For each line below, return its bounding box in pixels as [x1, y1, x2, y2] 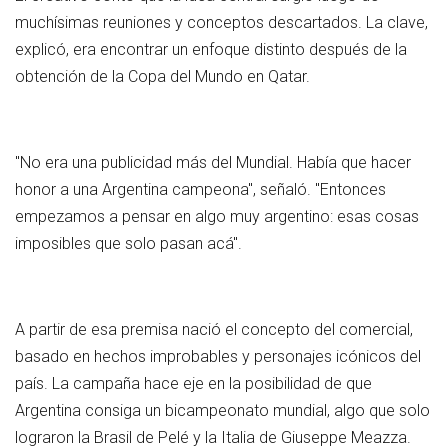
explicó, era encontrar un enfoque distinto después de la [15, 39, 407, 59]
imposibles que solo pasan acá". [15, 233, 242, 253]
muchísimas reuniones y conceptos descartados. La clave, [15, 12, 428, 32]
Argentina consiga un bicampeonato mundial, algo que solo [15, 400, 430, 420]
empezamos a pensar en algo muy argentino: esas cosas [15, 206, 419, 226]
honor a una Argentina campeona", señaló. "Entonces [15, 179, 386, 199]
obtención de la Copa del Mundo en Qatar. [15, 66, 310, 86]
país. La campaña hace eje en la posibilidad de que [15, 373, 372, 393]
